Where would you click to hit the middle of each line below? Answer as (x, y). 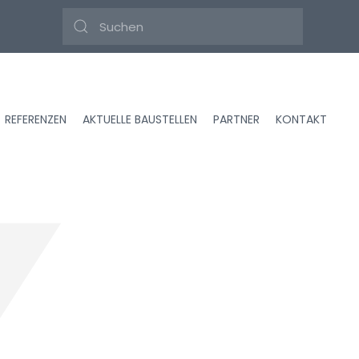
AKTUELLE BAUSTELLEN (140, 119)
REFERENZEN (36, 119)
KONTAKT (301, 119)
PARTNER (236, 119)
